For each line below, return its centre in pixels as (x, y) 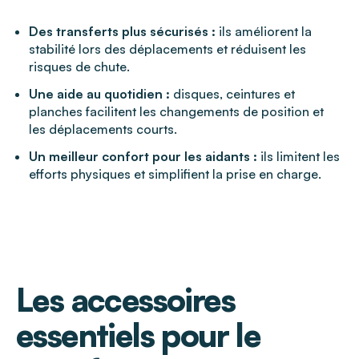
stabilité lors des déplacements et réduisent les (167, 49)
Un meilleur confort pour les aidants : (143, 157)
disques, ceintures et (232, 94)
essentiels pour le (139, 335)
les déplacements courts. (103, 129)
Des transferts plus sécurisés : (122, 32)
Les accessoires (125, 300)
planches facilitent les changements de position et (176, 112)
